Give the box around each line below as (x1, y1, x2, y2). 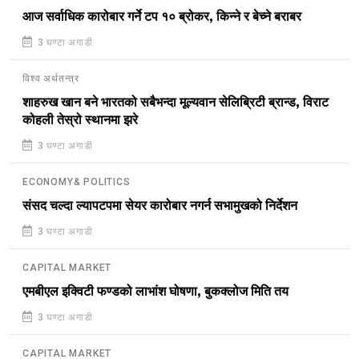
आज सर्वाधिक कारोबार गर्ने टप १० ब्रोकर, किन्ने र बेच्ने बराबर (22, 9, 301, 24)
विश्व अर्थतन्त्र (22, 72, 79, 84)
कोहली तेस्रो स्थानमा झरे (22, 112, 138, 127)
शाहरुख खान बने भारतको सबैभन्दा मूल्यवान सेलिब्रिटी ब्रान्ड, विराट (22, 95, 329, 110)
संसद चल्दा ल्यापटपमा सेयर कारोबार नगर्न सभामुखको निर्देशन (22, 198, 297, 213)
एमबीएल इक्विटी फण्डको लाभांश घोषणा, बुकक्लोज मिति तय (22, 284, 288, 299)
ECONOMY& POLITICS (22, 175, 131, 188)
